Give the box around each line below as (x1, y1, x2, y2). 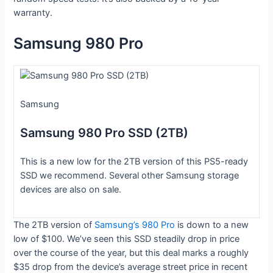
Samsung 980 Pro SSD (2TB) (19, 126, 188, 141)
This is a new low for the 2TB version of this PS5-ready (19, 155, 248, 167)
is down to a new (175, 219, 249, 230)
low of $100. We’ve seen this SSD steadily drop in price (13, 233, 240, 244)
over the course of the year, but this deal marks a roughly (13, 247, 249, 258)
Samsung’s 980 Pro (94, 219, 175, 230)
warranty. (13, 7, 53, 18)
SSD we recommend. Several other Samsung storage (19, 169, 239, 181)
